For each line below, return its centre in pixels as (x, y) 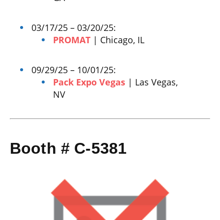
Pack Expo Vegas (89, 82)
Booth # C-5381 (69, 149)
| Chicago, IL (118, 40)
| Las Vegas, (152, 82)
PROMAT (72, 40)
